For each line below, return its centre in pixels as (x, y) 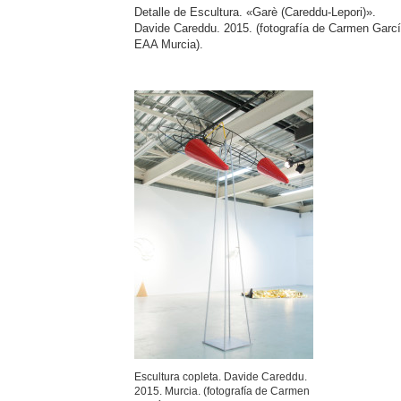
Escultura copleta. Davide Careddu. (221, 376)
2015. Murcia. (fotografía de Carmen (222, 391)
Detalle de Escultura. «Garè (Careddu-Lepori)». (255, 12)
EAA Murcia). (169, 44)
